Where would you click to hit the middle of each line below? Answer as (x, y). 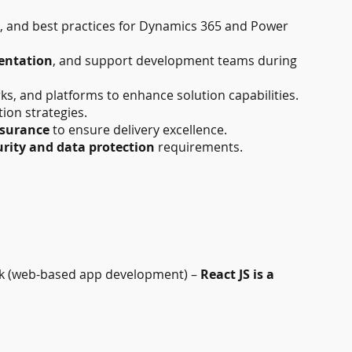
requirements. (199, 147)
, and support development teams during (175, 61)
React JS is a (238, 275)
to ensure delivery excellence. (139, 130)
